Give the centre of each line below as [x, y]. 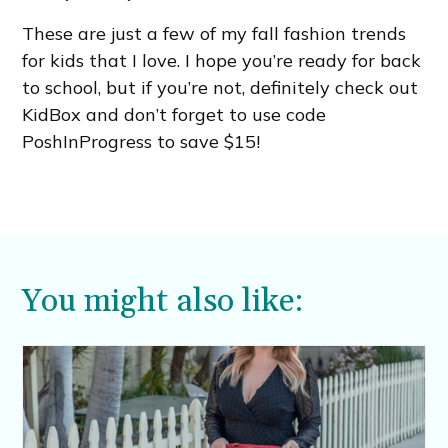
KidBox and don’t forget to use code [174, 114]
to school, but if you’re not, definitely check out [220, 87]
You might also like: [163, 301]
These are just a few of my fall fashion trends [214, 33]
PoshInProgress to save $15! [141, 141]
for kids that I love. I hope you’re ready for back [222, 60]
